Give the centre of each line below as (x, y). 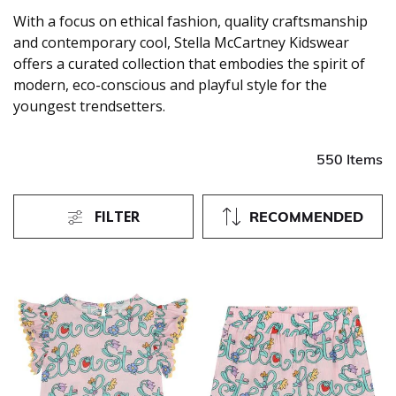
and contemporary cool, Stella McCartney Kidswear (181, 43)
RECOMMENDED (306, 217)
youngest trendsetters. (89, 107)
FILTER (117, 217)
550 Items (350, 160)
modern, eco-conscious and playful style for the (170, 85)
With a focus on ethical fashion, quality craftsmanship (190, 22)
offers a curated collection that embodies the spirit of (189, 64)
